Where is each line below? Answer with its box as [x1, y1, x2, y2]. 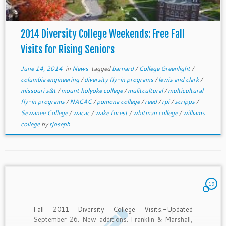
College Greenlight [138, 64, 192, 73]
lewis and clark [158, 75, 200, 84]
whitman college [132, 108, 179, 117]
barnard [111, 64, 135, 73]
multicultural [167, 86, 203, 95]
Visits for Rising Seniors [20, 43, 115, 56]
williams [182, 108, 205, 117]
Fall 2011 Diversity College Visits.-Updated [33, 204, 193, 214]
